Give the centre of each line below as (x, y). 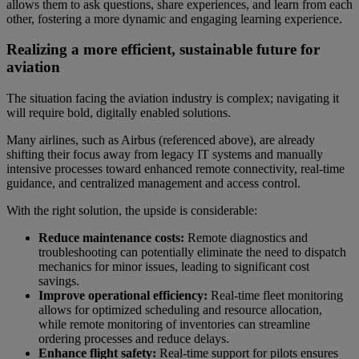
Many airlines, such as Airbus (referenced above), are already (161, 140)
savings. (59, 281)
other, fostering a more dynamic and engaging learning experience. (176, 18)
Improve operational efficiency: (125, 296)
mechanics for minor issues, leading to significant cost (174, 267)
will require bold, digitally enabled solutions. (120, 113)
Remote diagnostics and (246, 238)
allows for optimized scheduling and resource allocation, (180, 310)
